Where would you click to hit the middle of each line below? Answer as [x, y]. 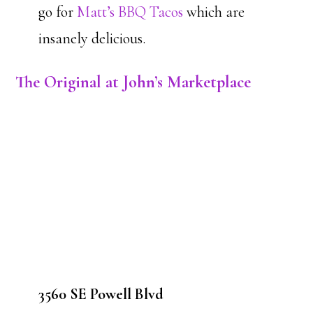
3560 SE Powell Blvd [101, 294]
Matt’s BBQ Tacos [130, 12]
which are [213, 12]
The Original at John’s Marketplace [133, 82]
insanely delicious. [92, 38]
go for [57, 12]
